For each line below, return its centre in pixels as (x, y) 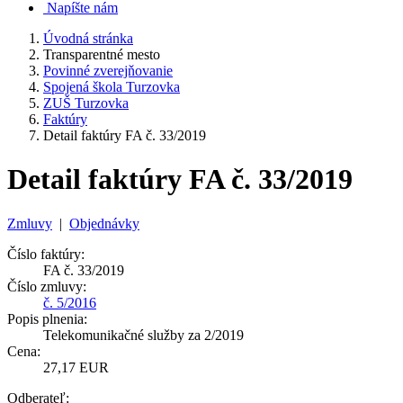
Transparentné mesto (102, 54)
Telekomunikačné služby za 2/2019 (143, 335)
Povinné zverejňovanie (108, 71)
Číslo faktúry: (46, 254)
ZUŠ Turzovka (86, 103)
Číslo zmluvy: (47, 286)
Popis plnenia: (47, 318)
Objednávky (104, 223)
